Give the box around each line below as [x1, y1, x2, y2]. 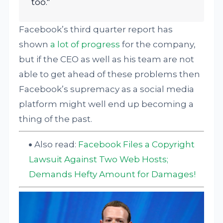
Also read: [34, 139, 79, 149]
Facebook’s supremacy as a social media [19, 84, 195, 94]
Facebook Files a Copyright [78, 139, 195, 149]
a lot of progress [50, 39, 120, 49]
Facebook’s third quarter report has [19, 24, 173, 34]
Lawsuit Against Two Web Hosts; [29, 154, 169, 164]
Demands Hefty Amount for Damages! [29, 169, 196, 179]
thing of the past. [19, 114, 93, 124]
